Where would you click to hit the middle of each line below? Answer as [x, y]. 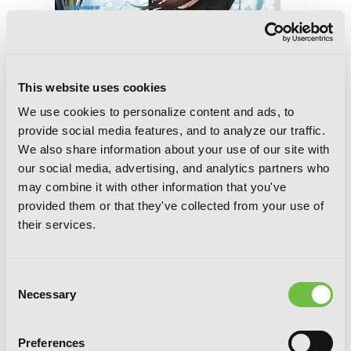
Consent [27, 279]
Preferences [52, 343]
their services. [57, 224]
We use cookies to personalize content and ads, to [156, 112]
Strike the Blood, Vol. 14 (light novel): [168, 263]
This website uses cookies [92, 87]
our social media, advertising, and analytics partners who [174, 168]
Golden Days [93, 280]
